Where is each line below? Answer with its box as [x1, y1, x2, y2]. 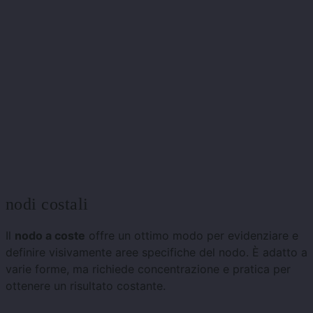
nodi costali [6, 194, 89, 213]
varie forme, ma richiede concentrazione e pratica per [6, 261, 291, 276]
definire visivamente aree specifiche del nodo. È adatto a [6, 245, 307, 259]
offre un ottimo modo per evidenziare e [85, 228, 298, 242]
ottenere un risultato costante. [6, 278, 166, 293]
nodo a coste [15, 228, 85, 242]
